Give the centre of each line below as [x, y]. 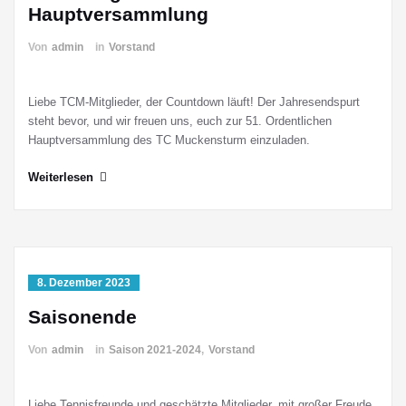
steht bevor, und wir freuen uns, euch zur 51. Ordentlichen [180, 121]
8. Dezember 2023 [84, 283]
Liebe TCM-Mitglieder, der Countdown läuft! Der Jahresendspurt [194, 102]
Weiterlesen [61, 177]
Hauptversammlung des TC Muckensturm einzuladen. [169, 140]
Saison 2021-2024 [155, 350]
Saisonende [82, 317]
